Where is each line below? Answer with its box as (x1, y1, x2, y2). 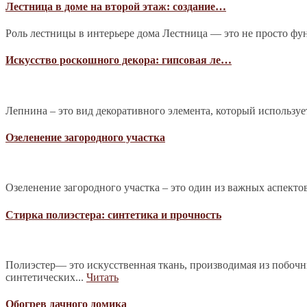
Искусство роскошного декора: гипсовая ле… (5, 54, 232, 66)
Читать (86, 271, 119, 283)
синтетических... (5, 271, 86, 283)
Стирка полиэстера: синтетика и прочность (5, 208, 221, 221)
